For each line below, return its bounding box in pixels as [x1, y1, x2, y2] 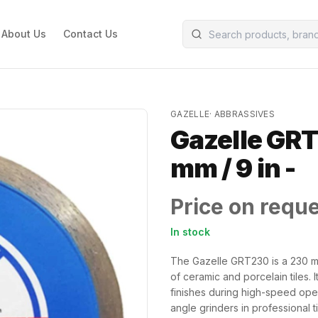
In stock [170, 226, 210, 238]
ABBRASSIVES [214, 109, 275, 119]
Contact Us [62, 28, 118, 40]
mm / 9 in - [170, 153, 296, 184]
